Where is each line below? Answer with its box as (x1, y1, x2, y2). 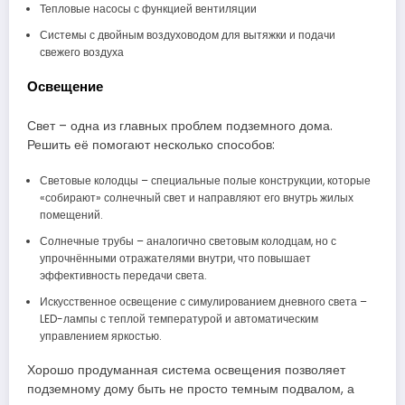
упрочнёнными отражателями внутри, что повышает (39, 250, 311, 267)
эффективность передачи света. (39, 268, 207, 284)
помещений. (39, 207, 103, 223)
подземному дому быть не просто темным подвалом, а (27, 381, 354, 399)
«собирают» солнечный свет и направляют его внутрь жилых (39, 190, 353, 206)
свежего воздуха (39, 43, 124, 60)
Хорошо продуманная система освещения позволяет (27, 362, 345, 380)
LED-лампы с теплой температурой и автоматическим (39, 311, 318, 327)
